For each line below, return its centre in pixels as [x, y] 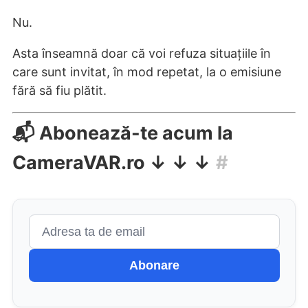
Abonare [154, 265]
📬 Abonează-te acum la [123, 133]
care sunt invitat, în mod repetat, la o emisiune [147, 71]
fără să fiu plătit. [59, 90]
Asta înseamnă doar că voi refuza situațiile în [142, 53]
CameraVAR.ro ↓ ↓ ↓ [112, 162]
